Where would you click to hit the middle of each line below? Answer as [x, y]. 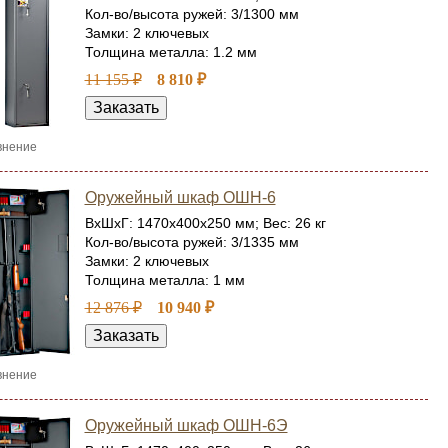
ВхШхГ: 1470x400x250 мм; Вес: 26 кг [205, 223]
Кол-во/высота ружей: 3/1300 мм [191, 14]
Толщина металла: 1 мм [164, 280]
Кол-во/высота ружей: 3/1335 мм [191, 242]
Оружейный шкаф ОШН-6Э [186, 425]
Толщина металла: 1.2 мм [170, 52]
